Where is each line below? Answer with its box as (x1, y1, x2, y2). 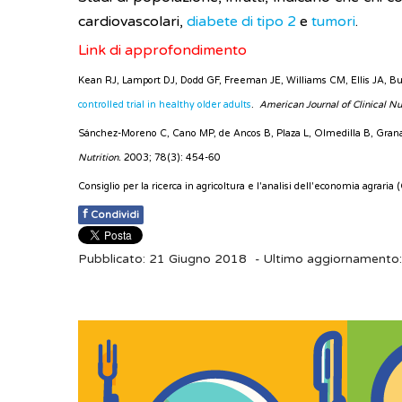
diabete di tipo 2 (187, 13, 296, 31)
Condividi (91, 209, 139, 221)
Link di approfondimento (78, 41, 247, 59)
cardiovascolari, (78, 13, 187, 31)
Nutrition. (78, 152, 121, 163)
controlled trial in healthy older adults (78, 99, 251, 110)
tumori (311, 13, 355, 31)
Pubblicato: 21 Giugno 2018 (78, 252, 247, 267)
